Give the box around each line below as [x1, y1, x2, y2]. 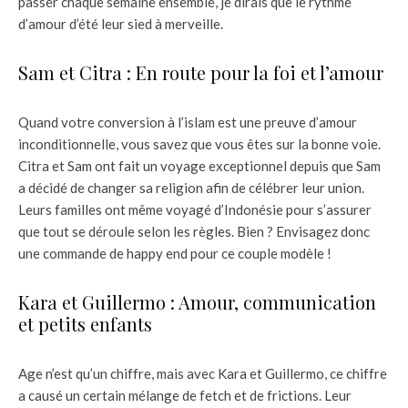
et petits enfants [18, 311, 152, 336]
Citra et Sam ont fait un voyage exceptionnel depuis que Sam [18, 157, 381, 174]
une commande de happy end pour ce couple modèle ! [18, 244, 331, 261]
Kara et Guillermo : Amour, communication [18, 289, 376, 314]
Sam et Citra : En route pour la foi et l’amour [18, 59, 383, 85]
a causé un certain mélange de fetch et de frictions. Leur [18, 386, 352, 403]
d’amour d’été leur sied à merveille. [18, 15, 223, 32]
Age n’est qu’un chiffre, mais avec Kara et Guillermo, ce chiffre [18, 364, 387, 382]
